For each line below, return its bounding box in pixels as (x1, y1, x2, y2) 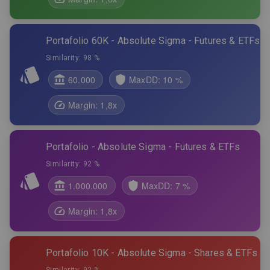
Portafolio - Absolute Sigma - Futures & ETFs (46, 141, 240, 152)
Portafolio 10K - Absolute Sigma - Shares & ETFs (46, 247, 258, 259)
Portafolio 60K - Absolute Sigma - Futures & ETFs (46, 35, 260, 46)
